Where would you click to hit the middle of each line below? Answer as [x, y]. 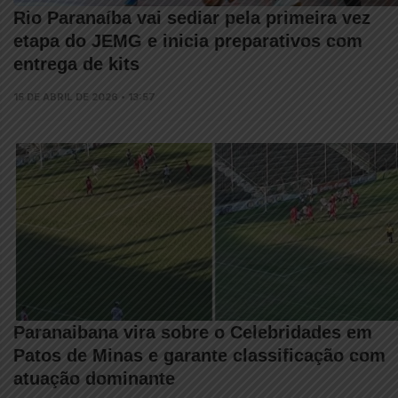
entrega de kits [76, 64]
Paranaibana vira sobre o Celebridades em [193, 332]
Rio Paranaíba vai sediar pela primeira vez [192, 18]
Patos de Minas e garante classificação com [199, 355]
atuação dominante [94, 378]
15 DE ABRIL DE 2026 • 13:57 [84, 97]
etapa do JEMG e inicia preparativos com [188, 41]
